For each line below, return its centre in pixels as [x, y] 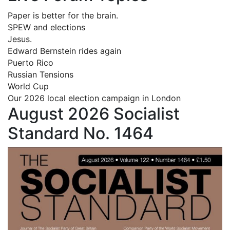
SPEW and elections [46, 27]
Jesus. [20, 39]
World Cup [28, 86]
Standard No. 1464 [81, 133]
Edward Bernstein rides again [64, 51]
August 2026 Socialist [94, 113]
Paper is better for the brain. [63, 15]
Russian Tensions [41, 74]
